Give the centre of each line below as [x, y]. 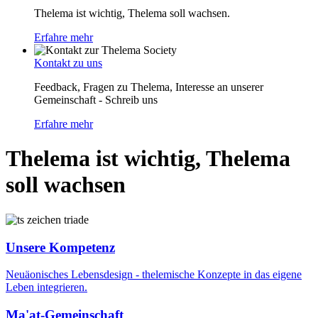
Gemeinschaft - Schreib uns [96, 100]
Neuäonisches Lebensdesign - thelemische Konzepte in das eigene [154, 275]
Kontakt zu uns [68, 63]
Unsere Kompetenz [60, 247]
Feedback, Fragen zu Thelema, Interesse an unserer [149, 87]
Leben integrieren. [46, 287]
